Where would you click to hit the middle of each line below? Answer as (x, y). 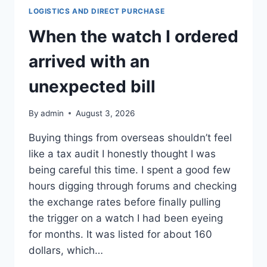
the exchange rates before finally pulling (125, 202)
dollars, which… (66, 250)
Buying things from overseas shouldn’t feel (130, 137)
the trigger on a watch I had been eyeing (126, 218)
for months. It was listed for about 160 (120, 234)
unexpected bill (92, 86)
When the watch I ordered (133, 36)
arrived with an (89, 61)
